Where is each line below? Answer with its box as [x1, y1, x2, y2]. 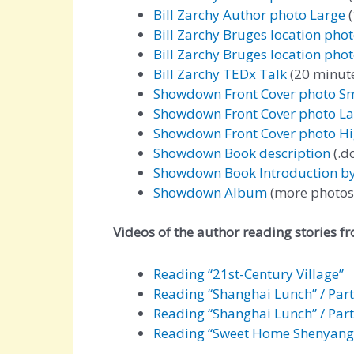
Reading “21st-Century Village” [153, 264, 344, 283]
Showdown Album [153, 183, 267, 201]
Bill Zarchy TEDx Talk [153, 64, 287, 83]
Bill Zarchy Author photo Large [153, 5, 345, 24]
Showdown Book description [153, 143, 330, 162]
